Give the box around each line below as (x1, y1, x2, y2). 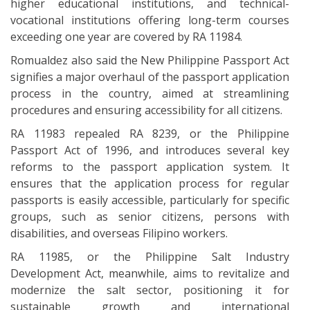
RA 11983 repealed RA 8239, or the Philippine (10, 125, 289, 141)
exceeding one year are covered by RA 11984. (10, 28, 242, 44)
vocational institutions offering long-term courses (10, 12, 289, 28)
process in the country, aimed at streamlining (10, 85, 289, 101)
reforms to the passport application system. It (10, 158, 289, 174)
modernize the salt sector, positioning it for (10, 282, 289, 298)
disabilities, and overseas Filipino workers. (10, 225, 228, 241)
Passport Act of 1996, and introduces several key (10, 142, 289, 158)
